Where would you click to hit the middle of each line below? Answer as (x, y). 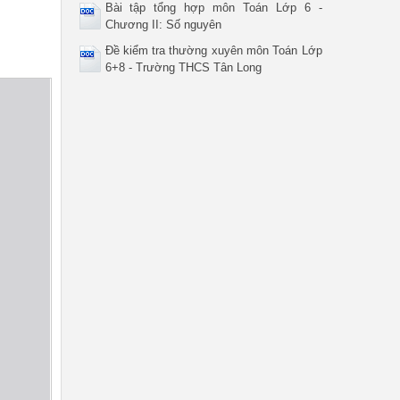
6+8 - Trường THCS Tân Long (183, 67)
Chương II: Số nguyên (163, 25)
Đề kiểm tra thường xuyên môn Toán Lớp (213, 50)
